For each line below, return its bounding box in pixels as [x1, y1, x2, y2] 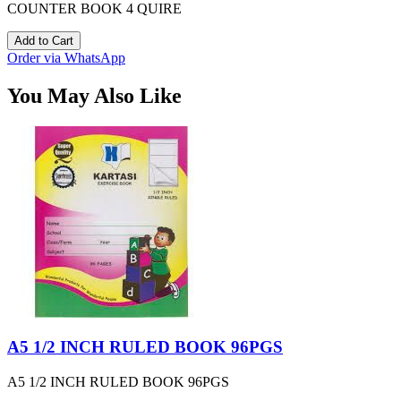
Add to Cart [14, 33, 73, 47]
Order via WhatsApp [7, 49, 125, 65]
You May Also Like [7, 83, 182, 107]
